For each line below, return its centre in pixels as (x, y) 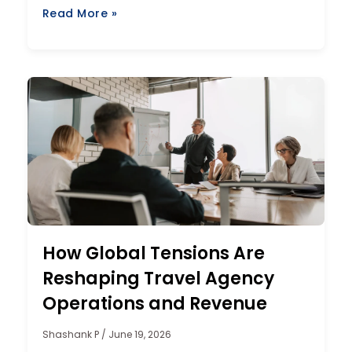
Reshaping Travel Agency (158, 278)
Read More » (80, 14)
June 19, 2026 (138, 334)
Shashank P (71, 334)
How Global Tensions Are (153, 253)
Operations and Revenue (154, 303)
